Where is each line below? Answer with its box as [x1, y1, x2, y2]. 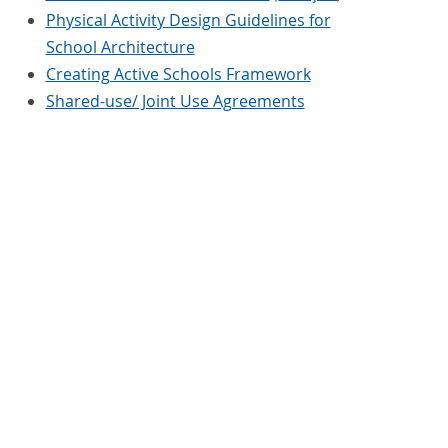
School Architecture [45, 35, 195, 58]
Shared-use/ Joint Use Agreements [45, 89, 305, 112]
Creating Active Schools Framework [45, 62, 311, 85]
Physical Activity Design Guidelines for [45, 8, 331, 31]
